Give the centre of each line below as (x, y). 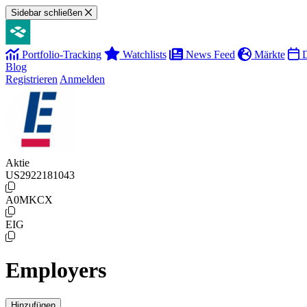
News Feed (209, 54)
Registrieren (32, 79)
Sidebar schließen (47, 13)
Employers (56, 270)
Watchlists (143, 54)
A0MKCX (29, 200)
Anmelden (82, 79)
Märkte (268, 54)
